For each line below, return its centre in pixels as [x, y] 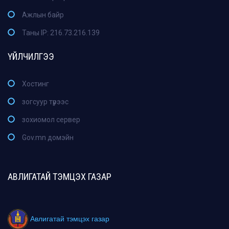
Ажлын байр [43, 15]
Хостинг [36, 84]
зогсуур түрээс [45, 102]
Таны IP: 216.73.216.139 [61, 33]
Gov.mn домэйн [48, 138]
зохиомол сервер [51, 120]
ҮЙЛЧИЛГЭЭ [31, 57]
